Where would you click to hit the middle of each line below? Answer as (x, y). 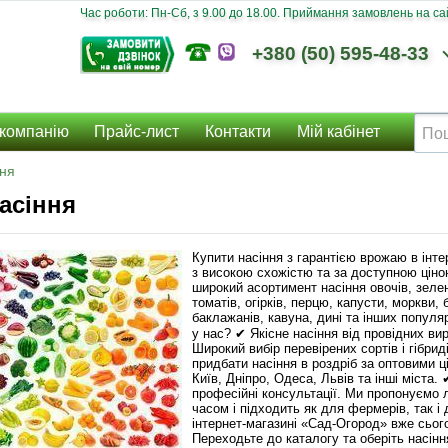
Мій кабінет (338, 132)
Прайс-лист (137, 132)
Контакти (238, 132)
